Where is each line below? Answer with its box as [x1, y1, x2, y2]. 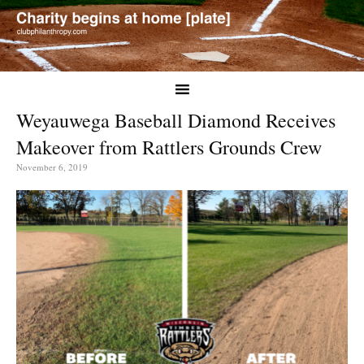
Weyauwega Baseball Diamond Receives [16, 106, 336, 133]
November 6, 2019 [16, 160, 88, 173]
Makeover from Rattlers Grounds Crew [16, 133, 322, 160]
